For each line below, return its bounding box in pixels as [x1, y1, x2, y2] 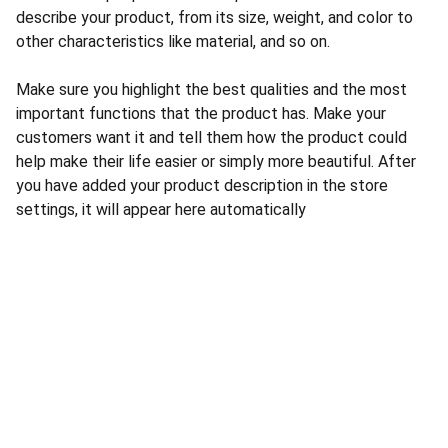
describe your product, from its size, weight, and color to [16, 8, 413, 27]
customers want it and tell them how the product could [16, 128, 407, 147]
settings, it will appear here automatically [16, 200, 306, 219]
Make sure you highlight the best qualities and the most [16, 80, 407, 99]
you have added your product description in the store [16, 176, 388, 195]
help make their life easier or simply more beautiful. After [16, 152, 416, 171]
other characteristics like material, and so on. [16, 32, 330, 51]
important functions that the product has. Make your [16, 104, 386, 123]
